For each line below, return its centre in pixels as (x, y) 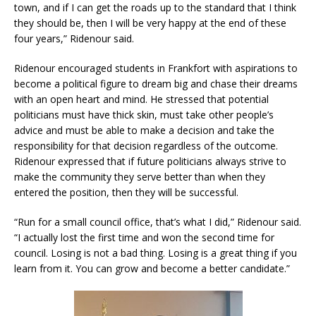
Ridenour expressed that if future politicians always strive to (150, 161)
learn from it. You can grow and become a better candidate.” (152, 268)
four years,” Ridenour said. (74, 38)
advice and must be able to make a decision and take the (144, 130)
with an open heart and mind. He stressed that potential (141, 99)
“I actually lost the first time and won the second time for (144, 237)
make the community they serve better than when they (140, 176)
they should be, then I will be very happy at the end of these (150, 23)
